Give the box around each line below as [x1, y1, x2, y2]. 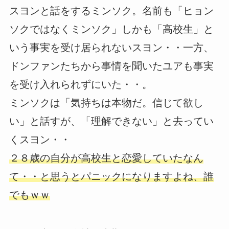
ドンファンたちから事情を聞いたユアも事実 [9, 60, 214, 72]
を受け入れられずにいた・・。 [9, 79, 152, 90]
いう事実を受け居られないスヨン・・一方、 [9, 42, 214, 54]
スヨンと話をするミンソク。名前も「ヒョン [9, 5, 214, 17]
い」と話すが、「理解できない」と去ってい [9, 116, 214, 127]
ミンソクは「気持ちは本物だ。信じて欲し [9, 97, 203, 109]
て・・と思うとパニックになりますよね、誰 [9, 171, 214, 182]
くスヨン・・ [9, 134, 71, 146]
